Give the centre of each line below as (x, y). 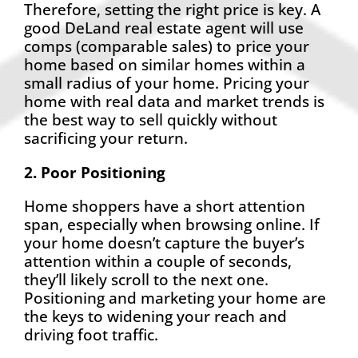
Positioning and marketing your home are (175, 297)
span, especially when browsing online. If (172, 224)
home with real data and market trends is (174, 101)
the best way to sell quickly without (151, 120)
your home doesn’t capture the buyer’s (164, 242)
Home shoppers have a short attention (165, 205)
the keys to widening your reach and (155, 316)
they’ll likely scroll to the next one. (146, 279)
